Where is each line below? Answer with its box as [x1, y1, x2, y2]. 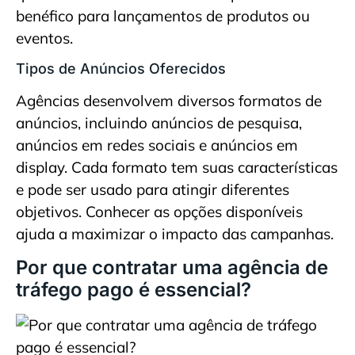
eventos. [16, 28, 73, 48]
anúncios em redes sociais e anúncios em [16, 136, 298, 155]
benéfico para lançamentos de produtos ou [16, 6, 310, 25]
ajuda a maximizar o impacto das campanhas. [16, 224, 334, 244]
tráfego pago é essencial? [16, 277, 251, 301]
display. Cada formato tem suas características [16, 158, 338, 177]
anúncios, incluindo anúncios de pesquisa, [16, 113, 302, 133]
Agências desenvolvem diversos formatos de [16, 91, 322, 111]
